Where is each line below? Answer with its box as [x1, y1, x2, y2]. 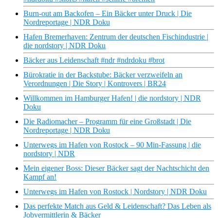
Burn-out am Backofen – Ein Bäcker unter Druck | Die [23, 9, 192, 18]
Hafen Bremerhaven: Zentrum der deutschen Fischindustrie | [23, 33, 208, 41]
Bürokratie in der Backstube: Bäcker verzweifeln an [23, 71, 182, 79]
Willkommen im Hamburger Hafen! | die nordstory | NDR [23, 94, 201, 103]
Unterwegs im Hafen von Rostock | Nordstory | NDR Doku [23, 187, 207, 196]
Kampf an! [23, 173, 56, 182]
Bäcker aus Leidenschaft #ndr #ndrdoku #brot [23, 56, 164, 65]
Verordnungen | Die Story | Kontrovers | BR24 [23, 79, 166, 88]
